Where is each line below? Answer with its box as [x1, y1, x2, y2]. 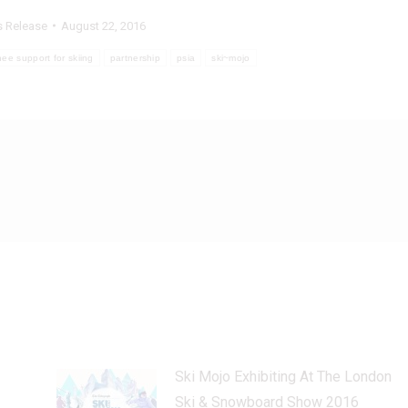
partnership [109, 52, 161, 63]
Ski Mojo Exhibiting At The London [174, 367, 392, 385]
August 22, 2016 [61, 18, 146, 33]
